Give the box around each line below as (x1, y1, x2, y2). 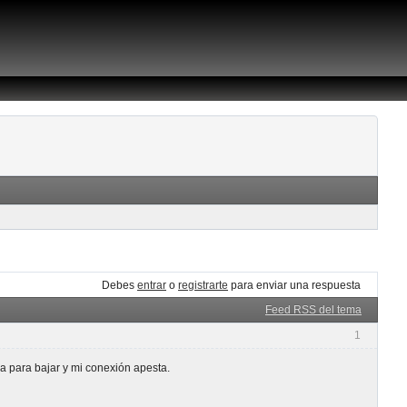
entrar (137, 278, 166, 292)
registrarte (178, 278, 228, 292)
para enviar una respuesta (228, 278, 361, 292)
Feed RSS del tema (265, 303, 362, 317)
